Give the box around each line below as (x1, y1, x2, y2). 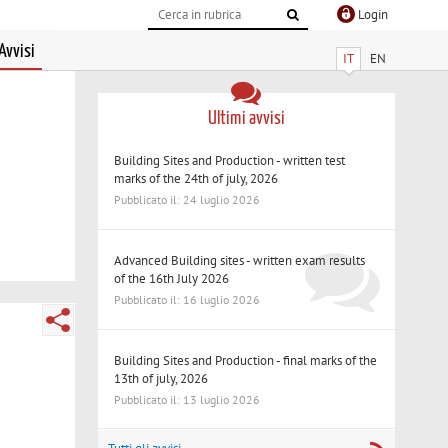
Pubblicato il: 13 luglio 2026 (114, 391, 261, 407)
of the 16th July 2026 (114, 269, 230, 287)
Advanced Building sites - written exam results (114, 251, 366, 269)
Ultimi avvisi (207, 108, 285, 128)
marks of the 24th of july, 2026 (114, 169, 279, 187)
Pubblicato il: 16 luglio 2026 (114, 292, 261, 308)
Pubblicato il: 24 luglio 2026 (114, 192, 261, 208)
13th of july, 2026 (114, 369, 209, 387)
